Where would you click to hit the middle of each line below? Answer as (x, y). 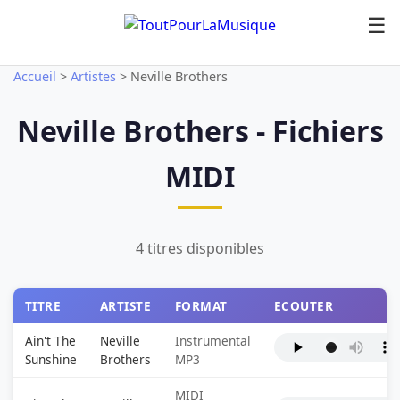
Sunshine (50, 359)
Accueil (35, 76)
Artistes (93, 76)
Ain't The (50, 341)
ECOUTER (304, 306)
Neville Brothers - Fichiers (200, 131)
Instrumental (212, 341)
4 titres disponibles (200, 248)
